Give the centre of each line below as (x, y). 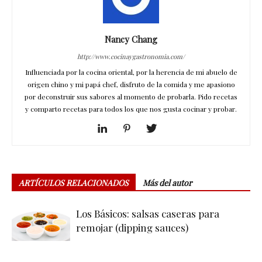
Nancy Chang (131, 39)
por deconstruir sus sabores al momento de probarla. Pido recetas (131, 96)
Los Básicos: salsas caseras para (148, 213)
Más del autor (167, 183)
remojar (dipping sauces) (132, 227)
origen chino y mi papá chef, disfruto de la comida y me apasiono (131, 84)
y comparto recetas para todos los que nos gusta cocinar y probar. (131, 109)
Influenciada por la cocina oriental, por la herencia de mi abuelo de (131, 72)
